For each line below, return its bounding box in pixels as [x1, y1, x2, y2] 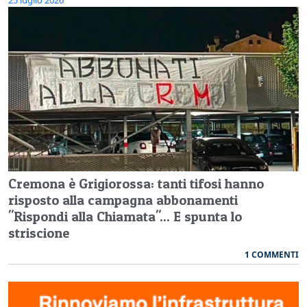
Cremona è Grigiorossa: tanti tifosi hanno [8, 175, 264, 193]
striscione [8, 225, 69, 242]
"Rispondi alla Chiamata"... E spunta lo [8, 208, 242, 225]
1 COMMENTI [245, 249, 299, 261]
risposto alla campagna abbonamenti [8, 192, 238, 209]
